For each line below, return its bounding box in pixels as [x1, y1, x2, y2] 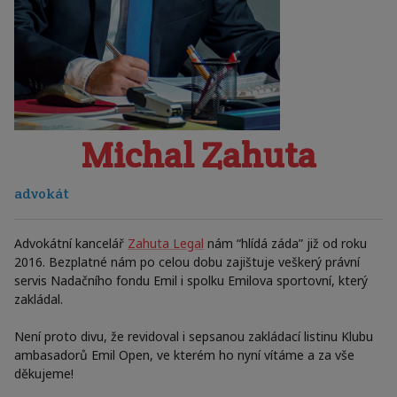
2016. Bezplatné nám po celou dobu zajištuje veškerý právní [14, 253, 360, 270]
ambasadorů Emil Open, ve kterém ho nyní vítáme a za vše [14, 346, 354, 363]
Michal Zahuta [81, 132, 316, 177]
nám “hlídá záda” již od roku [207, 235, 367, 252]
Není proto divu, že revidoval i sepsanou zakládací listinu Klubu [14, 328, 373, 345]
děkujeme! [14, 365, 74, 382]
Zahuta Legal [128, 235, 204, 252]
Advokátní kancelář [14, 235, 124, 252]
